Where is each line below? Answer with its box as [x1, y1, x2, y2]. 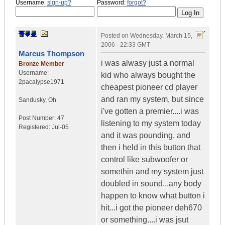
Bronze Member [19, 60, 64, 68]
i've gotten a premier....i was [101, 107, 199, 116]
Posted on [101, 32, 130, 40]
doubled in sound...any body [101, 179, 201, 188]
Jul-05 [52, 124, 69, 131]
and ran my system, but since [101, 95, 204, 104]
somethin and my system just [101, 167, 203, 176]
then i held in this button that [101, 143, 200, 152]
